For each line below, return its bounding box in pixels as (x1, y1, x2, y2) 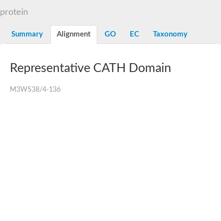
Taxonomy (153, 30, 187, 38)
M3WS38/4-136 (10, 86, 61, 93)
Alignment (57, 30, 91, 38)
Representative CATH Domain (10, 62, 171, 74)
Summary (11, 30, 43, 38)
